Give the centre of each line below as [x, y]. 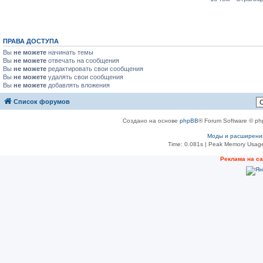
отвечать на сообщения [83, 60]
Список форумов [42, 101]
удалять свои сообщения [85, 77]
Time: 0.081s [185, 144]
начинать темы [70, 52]
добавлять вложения [78, 85]
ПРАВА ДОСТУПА [31, 41]
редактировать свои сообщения [95, 69]
